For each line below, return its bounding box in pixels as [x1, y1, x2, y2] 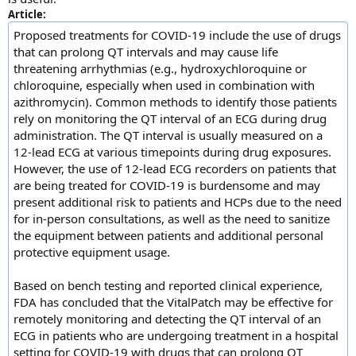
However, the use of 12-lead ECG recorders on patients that [14, 160, 336, 176]
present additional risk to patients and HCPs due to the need [14, 193, 342, 210]
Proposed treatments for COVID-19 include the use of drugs [14, 26, 341, 43]
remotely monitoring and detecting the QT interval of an [14, 310, 321, 327]
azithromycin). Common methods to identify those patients [14, 93, 337, 110]
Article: [8, 6, 46, 21]
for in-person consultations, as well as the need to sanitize [14, 210, 330, 226]
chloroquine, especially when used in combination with [14, 76, 315, 93]
